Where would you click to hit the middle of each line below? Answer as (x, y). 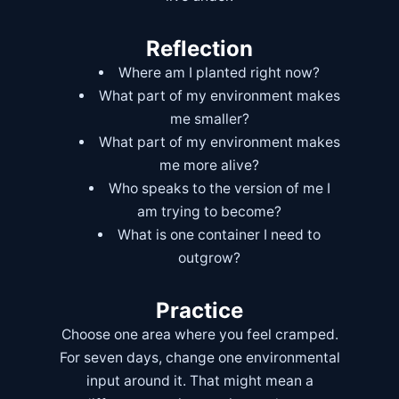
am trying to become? (210, 211)
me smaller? (209, 118)
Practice (199, 310)
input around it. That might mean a (199, 380)
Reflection (199, 48)
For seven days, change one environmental (199, 357)
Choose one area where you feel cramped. (199, 334)
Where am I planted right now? (220, 72)
